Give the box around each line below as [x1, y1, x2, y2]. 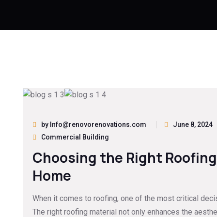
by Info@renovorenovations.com [41, 120, 146, 128]
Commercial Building [41, 133, 109, 141]
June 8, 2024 [173, 120, 213, 128]
